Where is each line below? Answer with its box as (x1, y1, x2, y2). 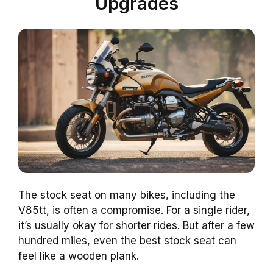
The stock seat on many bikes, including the (18, 188, 235, 201)
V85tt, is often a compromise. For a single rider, (18, 204, 250, 216)
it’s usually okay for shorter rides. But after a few (18, 219, 255, 232)
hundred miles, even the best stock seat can (18, 234, 236, 247)
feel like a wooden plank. (18, 249, 139, 262)
